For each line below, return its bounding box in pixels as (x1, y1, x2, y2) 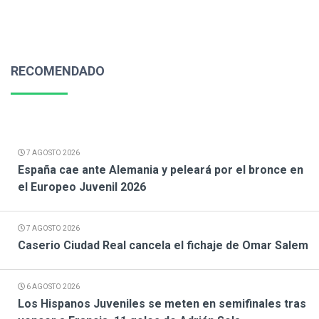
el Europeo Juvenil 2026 (18, 180, 146, 194)
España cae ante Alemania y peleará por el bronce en (18, 163, 303, 177)
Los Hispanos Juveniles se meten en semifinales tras (18, 297, 306, 311)
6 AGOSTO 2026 (25, 283, 80, 291)
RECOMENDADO (11, 63, 105, 79)
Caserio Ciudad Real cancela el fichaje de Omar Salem (18, 239, 308, 253)
